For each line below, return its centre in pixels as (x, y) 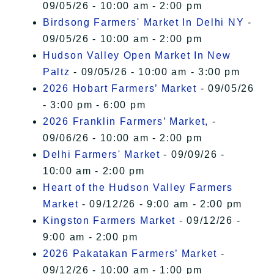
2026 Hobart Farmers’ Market (120, 89)
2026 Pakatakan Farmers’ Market (130, 254)
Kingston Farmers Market (109, 221)
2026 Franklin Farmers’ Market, (126, 122)
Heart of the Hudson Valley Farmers (138, 188)
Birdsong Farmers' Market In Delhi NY (144, 23)
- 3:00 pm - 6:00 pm (94, 105)
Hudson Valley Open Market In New (137, 56)
